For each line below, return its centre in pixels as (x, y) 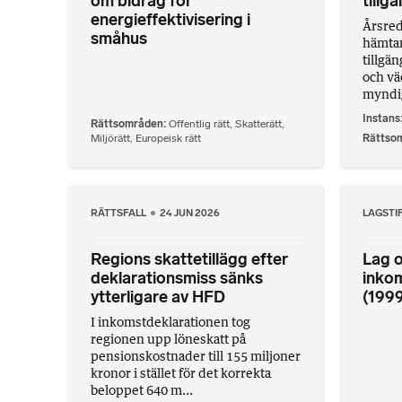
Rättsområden (127, 123)
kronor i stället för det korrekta (181, 372)
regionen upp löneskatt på (168, 338)
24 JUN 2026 (190, 212)
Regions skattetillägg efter (189, 259)
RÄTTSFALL (119, 212)
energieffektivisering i (170, 20)
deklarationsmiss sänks (177, 278)
